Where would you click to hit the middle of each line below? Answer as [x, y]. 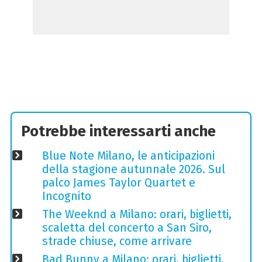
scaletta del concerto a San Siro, [127, 227]
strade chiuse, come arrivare [117, 241]
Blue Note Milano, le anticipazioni [128, 156]
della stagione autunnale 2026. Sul [133, 169]
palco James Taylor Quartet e [118, 182]
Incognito [66, 196]
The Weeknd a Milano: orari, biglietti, [137, 214]
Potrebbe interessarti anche [119, 132]
